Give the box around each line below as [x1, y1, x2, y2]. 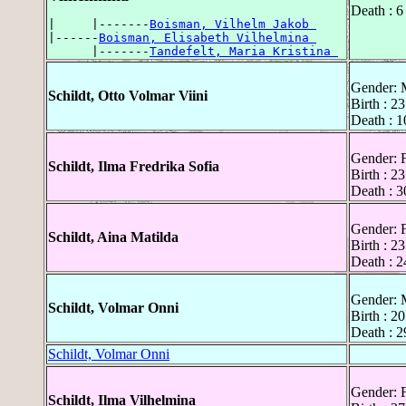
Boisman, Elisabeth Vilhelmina [99, 31, 316, 45]
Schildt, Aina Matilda [48, 229, 179, 246]
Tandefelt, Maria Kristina [150, 44, 338, 59]
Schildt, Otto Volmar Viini [48, 88, 208, 104]
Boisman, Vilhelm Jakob [150, 17, 316, 32]
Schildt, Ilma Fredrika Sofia [48, 159, 219, 175]
